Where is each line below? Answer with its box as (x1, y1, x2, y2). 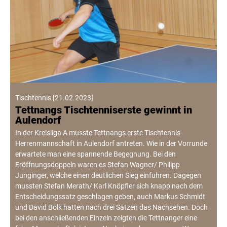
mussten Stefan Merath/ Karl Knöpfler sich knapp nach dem (15, 182, 203, 191)
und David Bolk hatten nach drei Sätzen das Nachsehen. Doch (15, 203, 208, 212)
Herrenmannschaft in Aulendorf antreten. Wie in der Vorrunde (15, 139, 207, 148)
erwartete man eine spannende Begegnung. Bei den (15, 150, 176, 159)
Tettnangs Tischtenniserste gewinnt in (15, 104, 192, 117)
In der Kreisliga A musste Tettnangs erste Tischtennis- (15, 129, 182, 137)
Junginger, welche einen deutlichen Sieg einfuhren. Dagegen (15, 171, 201, 180)
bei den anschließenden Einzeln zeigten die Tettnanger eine (15, 214, 197, 222)
